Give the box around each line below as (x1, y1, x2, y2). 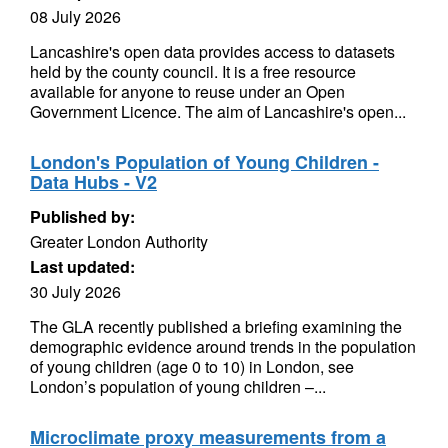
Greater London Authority (30, 230, 208, 253)
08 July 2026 (30, 5, 121, 28)
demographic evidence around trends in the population (30, 335, 416, 358)
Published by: (30, 205, 135, 228)
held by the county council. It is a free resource (30, 60, 356, 83)
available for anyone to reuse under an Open (30, 80, 345, 103)
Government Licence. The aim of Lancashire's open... (30, 100, 406, 123)
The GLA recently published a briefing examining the (30, 315, 402, 338)
